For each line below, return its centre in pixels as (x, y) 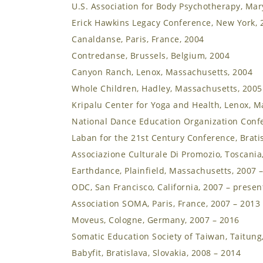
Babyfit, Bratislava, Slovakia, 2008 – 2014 (156, 253)
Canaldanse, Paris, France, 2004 (138, 39)
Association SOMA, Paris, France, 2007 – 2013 (166, 203)
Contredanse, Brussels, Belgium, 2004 (151, 55)
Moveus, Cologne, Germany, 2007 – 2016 (156, 220)
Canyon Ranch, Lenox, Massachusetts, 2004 (162, 72)
